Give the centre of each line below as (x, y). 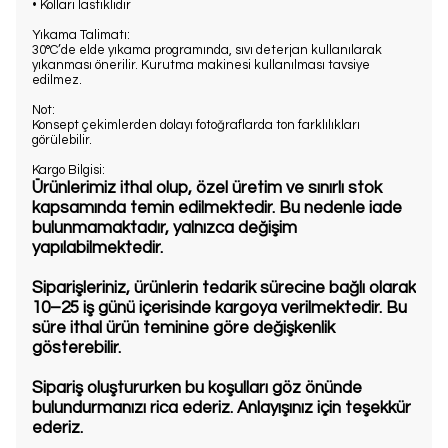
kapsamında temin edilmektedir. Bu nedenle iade (217, 207)
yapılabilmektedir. (97, 247)
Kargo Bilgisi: (68, 169)
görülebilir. (62, 139)
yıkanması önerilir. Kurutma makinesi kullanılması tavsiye (201, 64)
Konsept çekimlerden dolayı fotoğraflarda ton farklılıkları (196, 124)
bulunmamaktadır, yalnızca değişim (164, 227)
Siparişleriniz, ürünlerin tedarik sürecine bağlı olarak (224, 287)
